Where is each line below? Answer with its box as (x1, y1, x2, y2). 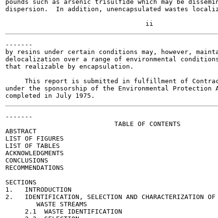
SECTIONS (5, 179, 36, 186)
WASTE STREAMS (5, 200, 87, 208)
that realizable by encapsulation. (5, 63, 134, 70)
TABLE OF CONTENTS (5, 120, 181, 127)
